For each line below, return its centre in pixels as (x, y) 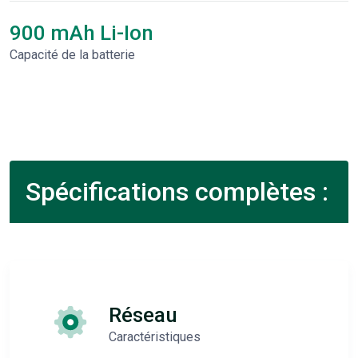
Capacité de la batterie (72, 55)
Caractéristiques (155, 337)
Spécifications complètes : (177, 192)
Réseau (143, 315)
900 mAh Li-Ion (82, 33)
